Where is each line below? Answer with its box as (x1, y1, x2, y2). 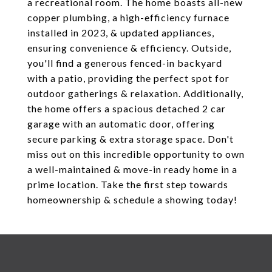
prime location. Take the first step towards (27, 178, 228, 190)
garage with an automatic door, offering (27, 118, 215, 129)
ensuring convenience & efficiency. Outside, (27, 42, 231, 53)
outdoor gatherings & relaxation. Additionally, (27, 87, 243, 99)
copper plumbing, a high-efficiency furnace (27, 12, 229, 23)
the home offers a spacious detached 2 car (27, 103, 226, 114)
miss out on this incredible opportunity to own (27, 148, 245, 160)
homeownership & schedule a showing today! (27, 194, 237, 205)
